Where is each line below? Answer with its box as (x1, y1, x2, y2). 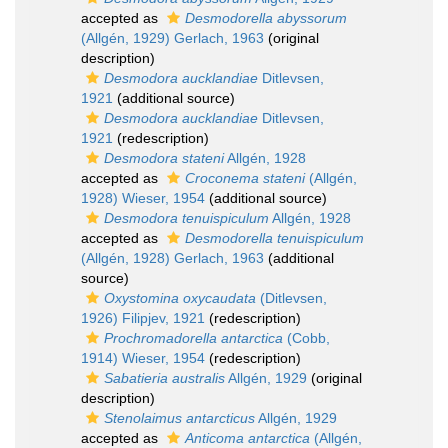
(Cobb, (283, 330, 330, 347)
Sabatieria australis (104, 370, 225, 387)
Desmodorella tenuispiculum (185, 230, 364, 247)
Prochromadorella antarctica (104, 330, 283, 347)
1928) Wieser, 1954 (81, 190, 205, 207)
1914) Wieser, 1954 (81, 350, 205, 367)
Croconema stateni (185, 170, 305, 187)
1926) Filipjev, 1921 (81, 310, 205, 327)
